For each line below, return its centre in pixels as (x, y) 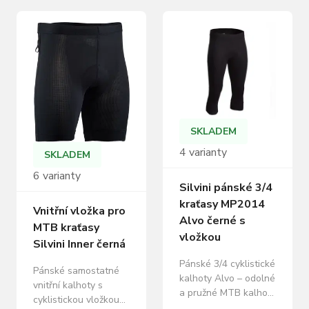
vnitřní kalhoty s (68, 286)
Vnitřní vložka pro (79, 211)
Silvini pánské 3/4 (226, 188)
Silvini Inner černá (79, 245)
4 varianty (203, 152)
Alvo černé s (212, 221)
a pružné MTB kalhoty (228, 293)
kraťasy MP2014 (222, 204)
